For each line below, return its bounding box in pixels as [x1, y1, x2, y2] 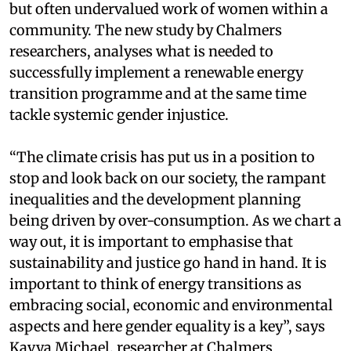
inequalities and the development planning [9, 190, 301, 208]
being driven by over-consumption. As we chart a [9, 211, 342, 230]
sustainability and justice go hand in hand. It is [9, 253, 327, 272]
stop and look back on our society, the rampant [9, 168, 326, 187]
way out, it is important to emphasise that [9, 232, 293, 251]
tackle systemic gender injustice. [9, 105, 229, 124]
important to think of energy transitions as [9, 274, 302, 293]
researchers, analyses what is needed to [9, 42, 273, 60]
